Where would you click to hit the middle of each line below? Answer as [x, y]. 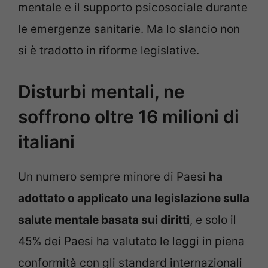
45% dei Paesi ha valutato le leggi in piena [131, 241]
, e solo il [213, 220]
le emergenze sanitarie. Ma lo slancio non [129, 29]
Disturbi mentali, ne [101, 91]
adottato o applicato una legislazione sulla [134, 198]
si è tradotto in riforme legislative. [109, 51]
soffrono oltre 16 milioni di [129, 116]
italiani [46, 141]
